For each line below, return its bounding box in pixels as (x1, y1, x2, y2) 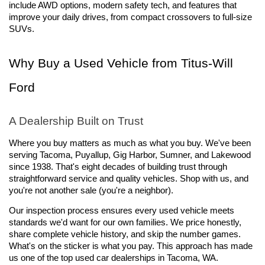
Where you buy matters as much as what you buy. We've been (9, 138, 251, 148)
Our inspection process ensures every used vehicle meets (9, 205, 234, 215)
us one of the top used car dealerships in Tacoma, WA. (9, 253, 218, 263)
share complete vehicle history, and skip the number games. (9, 229, 241, 239)
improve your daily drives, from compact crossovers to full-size (9, 12, 252, 22)
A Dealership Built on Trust (9, 114, 143, 127)
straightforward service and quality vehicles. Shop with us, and (9, 174, 248, 184)
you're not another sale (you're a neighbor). (9, 186, 173, 196)
